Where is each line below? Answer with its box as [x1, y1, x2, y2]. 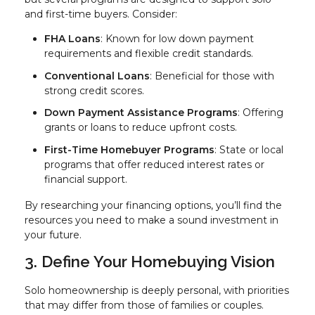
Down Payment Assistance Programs [44, 106, 238, 120]
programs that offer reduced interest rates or [44, 157, 264, 171]
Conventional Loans [44, 69, 150, 82]
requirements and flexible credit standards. [44, 47, 253, 60]
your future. [25, 229, 82, 242]
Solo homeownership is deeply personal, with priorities [25, 284, 289, 297]
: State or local [214, 143, 283, 156]
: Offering [238, 106, 283, 120]
